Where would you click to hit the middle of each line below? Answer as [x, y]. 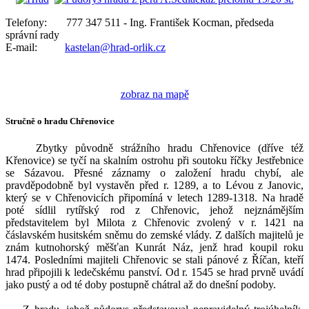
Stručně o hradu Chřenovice [60, 121]
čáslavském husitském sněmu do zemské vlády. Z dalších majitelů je [154, 235]
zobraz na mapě [154, 94]
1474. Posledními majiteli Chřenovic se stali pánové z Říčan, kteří [154, 260]
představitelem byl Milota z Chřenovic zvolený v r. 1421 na [154, 223]
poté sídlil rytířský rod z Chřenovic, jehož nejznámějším [154, 210]
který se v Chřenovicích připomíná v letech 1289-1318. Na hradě [154, 198]
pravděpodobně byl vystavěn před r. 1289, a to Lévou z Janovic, [154, 186]
